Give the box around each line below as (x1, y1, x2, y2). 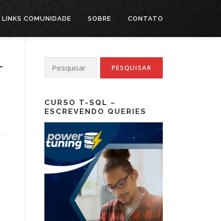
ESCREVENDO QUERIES (44, 107, 147, 116)
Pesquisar (44, 58, 75, 67)
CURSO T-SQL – (44, 98, 116, 107)
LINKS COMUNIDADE (2, 15, 71, 22)
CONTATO (128, 15, 163, 22)
